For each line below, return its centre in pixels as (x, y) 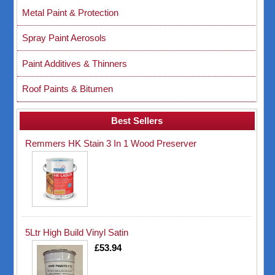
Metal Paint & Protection (71, 12)
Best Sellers (137, 121)
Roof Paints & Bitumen (68, 89)
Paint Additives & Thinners (75, 63)
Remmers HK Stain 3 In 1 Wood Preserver (111, 143)
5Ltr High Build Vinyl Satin (77, 232)
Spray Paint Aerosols (64, 38)
